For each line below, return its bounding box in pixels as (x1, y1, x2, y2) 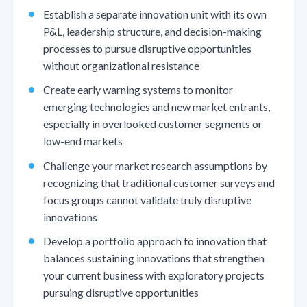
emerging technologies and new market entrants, (42, 100, 270, 114)
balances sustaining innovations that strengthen (42, 251, 265, 265)
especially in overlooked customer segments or (42, 117, 262, 131)
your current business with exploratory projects (42, 269, 265, 282)
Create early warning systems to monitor (42, 83, 233, 97)
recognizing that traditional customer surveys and (42, 175, 275, 189)
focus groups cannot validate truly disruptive (42, 193, 251, 206)
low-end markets (42, 134, 123, 148)
